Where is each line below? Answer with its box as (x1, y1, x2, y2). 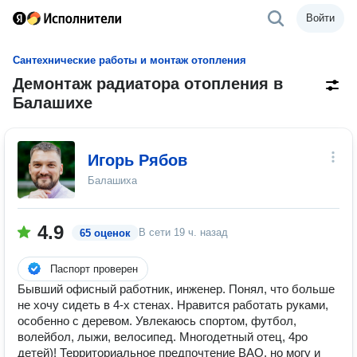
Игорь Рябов (88, 151, 187, 169)
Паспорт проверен (50, 263, 138, 275)
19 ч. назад (174, 226, 228, 238)
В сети (139, 226, 174, 238)
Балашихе (13, 94, 92, 112)
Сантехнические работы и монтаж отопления (13, 54, 246, 66)
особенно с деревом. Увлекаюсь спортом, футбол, (18, 314, 296, 328)
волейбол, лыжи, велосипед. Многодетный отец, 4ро (18, 330, 308, 343)
